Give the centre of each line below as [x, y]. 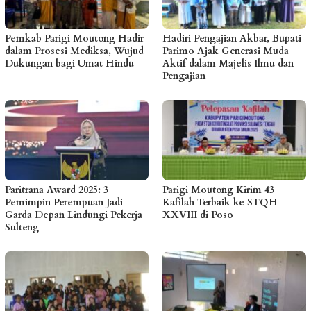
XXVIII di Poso [198, 215]
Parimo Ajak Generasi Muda [226, 51]
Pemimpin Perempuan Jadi [64, 202]
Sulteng [22, 227]
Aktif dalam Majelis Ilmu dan [228, 64]
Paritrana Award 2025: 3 [57, 190]
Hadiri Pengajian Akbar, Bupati [232, 39]
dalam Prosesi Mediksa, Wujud [74, 51]
